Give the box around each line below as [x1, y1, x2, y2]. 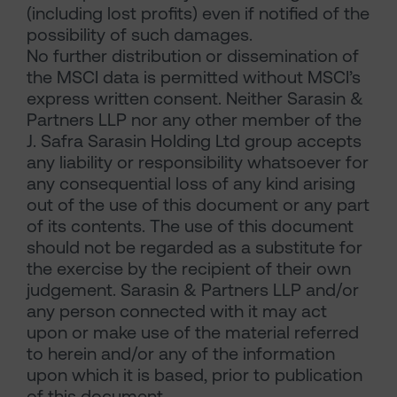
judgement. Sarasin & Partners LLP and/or [27, 279, 359, 301]
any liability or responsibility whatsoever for [27, 152, 369, 174]
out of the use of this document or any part [27, 194, 370, 216]
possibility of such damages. [27, 24, 253, 46]
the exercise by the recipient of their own [27, 258, 351, 280]
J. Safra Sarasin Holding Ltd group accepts [27, 130, 362, 152]
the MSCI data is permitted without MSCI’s [27, 66, 361, 89]
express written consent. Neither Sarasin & [27, 88, 363, 110]
